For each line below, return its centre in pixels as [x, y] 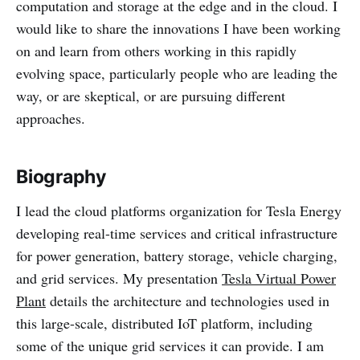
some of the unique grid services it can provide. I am [170, 345]
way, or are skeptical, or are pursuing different [151, 95]
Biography [61, 176]
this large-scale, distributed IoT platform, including [164, 323]
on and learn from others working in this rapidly [156, 50]
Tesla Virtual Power [279, 278]
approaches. [51, 118]
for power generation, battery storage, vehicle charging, [177, 255]
